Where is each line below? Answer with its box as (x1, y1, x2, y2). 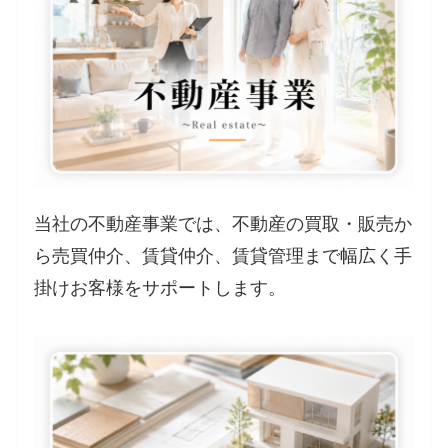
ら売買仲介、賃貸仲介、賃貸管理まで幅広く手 (34, 245, 413, 266)
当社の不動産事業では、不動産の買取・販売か (34, 213, 413, 234)
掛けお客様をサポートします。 (34, 277, 287, 298)
